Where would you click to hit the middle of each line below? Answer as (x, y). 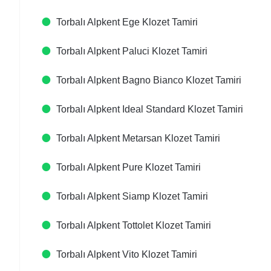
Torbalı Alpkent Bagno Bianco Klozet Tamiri (149, 80)
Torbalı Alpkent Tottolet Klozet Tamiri (134, 225)
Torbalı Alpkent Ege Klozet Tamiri (127, 22)
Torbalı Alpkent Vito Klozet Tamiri (127, 254)
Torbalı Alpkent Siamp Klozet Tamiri (132, 196)
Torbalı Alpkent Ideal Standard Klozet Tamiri (150, 109)
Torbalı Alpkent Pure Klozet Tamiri (129, 167)
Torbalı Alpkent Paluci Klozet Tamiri (132, 51)
